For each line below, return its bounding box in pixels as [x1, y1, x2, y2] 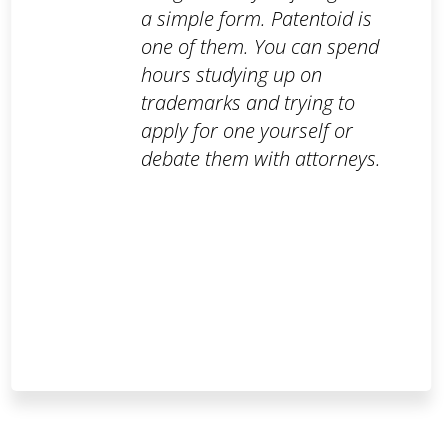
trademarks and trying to [140, 89, 355, 117]
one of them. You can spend [140, 33, 379, 61]
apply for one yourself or [140, 117, 353, 145]
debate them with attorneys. [140, 145, 381, 173]
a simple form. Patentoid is [140, 5, 372, 33]
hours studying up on [140, 61, 322, 89]
